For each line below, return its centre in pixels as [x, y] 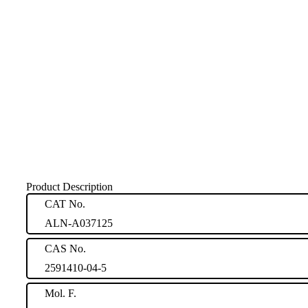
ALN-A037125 [79, 223]
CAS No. [65, 248]
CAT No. [65, 203]
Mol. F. [60, 293]
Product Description [69, 186]
